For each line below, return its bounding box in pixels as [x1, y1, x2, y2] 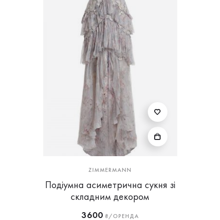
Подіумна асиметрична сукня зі [45, 178, 175, 191]
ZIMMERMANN [88, 166, 132, 174]
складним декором [71, 190, 149, 203]
